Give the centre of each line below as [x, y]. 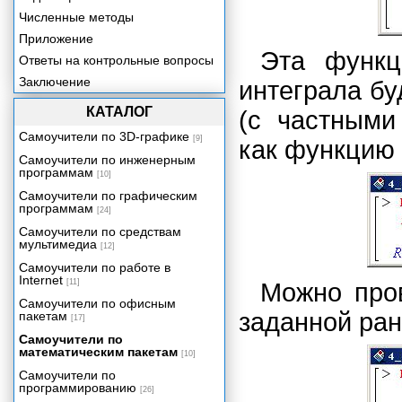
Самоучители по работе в [95, 267]
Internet [41, 280]
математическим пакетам [98, 352]
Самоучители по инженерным [107, 160]
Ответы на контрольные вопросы [116, 60]
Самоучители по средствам [100, 232]
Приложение [56, 39]
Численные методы [76, 17]
